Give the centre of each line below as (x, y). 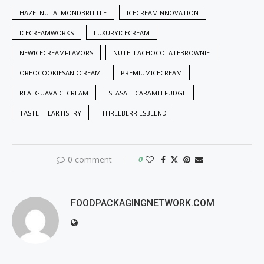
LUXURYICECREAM (122, 33)
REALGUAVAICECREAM (54, 93)
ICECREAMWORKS (47, 33)
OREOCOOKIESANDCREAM (60, 73)
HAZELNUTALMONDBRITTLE (63, 13)
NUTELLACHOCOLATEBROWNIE (161, 53)
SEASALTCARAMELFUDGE (147, 93)
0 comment (90, 160)
